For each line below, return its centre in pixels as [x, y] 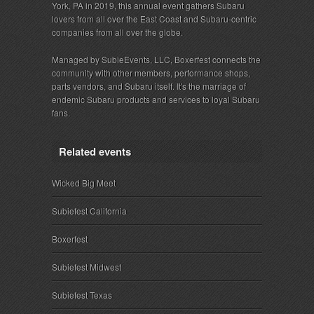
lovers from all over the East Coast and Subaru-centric [154, 19]
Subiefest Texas [82, 295]
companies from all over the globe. [117, 32]
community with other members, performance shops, [151, 73]
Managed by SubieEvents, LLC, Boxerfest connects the [156, 60]
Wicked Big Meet [84, 183]
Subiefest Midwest [87, 267]
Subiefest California [89, 211]
